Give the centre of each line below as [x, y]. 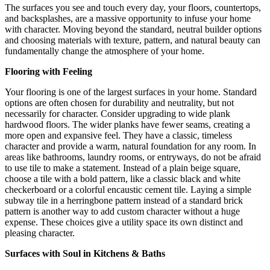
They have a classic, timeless [176, 136]
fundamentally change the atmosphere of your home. [105, 51]
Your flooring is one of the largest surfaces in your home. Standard [131, 92]
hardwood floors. [39, 125]
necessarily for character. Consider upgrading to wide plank [118, 114]
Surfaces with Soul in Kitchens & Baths [85, 254]
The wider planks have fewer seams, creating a [161, 125]
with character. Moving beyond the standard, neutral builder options [133, 30]
